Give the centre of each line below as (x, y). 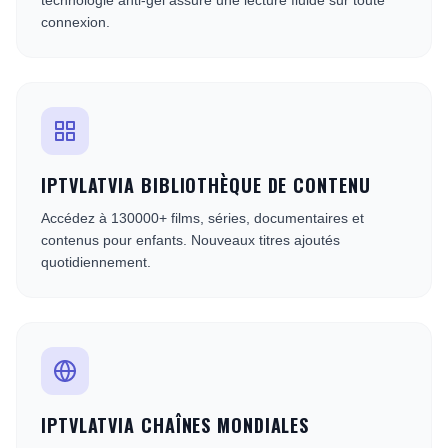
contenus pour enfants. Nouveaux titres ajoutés (190, 240)
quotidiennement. (96, 262)
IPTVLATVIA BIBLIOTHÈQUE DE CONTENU (206, 185)
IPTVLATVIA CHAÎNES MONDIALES (175, 425)
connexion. (75, 22)
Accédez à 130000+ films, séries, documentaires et (202, 218)
